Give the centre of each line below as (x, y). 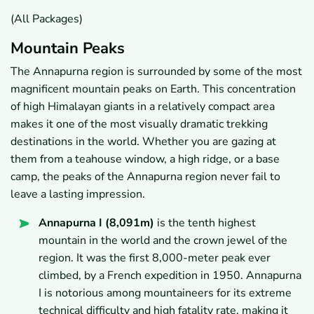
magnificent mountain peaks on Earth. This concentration (153, 89)
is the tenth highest (205, 223)
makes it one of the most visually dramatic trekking (139, 124)
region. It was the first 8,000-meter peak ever (155, 258)
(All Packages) (47, 19)
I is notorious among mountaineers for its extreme (165, 293)
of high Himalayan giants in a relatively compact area (143, 107)
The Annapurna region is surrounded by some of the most (156, 72)
